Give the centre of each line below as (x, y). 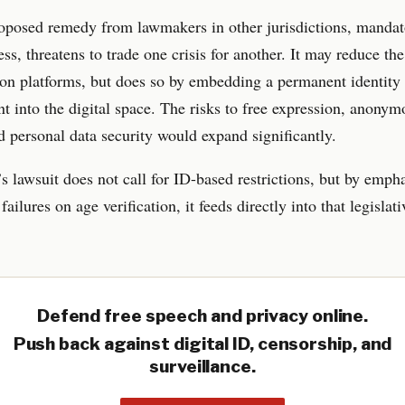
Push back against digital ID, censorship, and (202, 344)
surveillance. (202, 366)
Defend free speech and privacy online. (202, 316)
